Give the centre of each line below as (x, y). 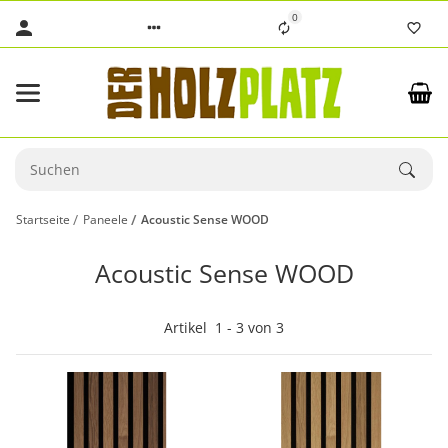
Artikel (189, 328)
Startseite (43, 219)
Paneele (106, 219)
